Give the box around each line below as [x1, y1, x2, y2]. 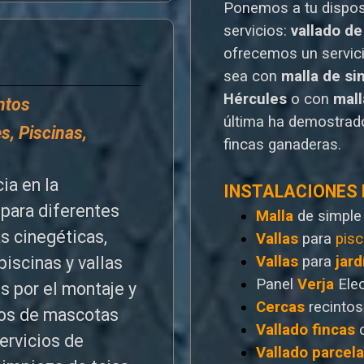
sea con [223, 67, 277, 85]
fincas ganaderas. [223, 135, 341, 154]
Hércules [223, 89, 287, 108]
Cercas [256, 297, 305, 316]
